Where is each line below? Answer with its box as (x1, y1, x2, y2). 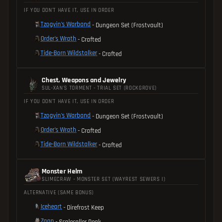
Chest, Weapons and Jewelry (42, 75, 127, 85)
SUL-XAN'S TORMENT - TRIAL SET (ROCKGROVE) (42, 84, 157, 92)
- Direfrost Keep (63, 203, 104, 212)
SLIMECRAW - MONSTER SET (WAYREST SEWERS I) (42, 175, 166, 183)
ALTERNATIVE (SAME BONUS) (24, 189, 94, 196)
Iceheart (41, 202, 62, 211)
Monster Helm (42, 166, 83, 176)
